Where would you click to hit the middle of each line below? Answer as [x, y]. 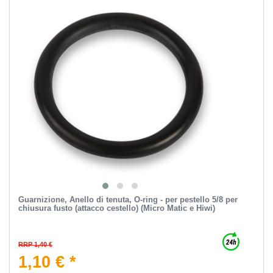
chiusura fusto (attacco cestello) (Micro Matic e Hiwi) [116, 208]
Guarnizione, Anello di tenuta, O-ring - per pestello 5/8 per [128, 200]
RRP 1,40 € [35, 245]
